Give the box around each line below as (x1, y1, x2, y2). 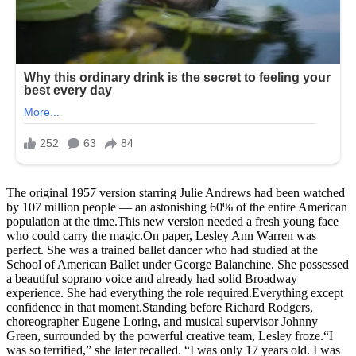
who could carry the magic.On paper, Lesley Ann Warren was (6, 229, 316, 242)
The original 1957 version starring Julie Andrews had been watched (6, 186, 345, 199)
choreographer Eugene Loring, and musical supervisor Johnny (6, 315, 318, 328)
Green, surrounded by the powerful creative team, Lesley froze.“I (6, 329, 333, 342)
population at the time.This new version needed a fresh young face (6, 215, 339, 228)
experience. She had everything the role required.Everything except (6, 286, 343, 300)
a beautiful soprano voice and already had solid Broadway (6, 272, 297, 285)
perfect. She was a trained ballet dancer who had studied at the (6, 243, 318, 257)
